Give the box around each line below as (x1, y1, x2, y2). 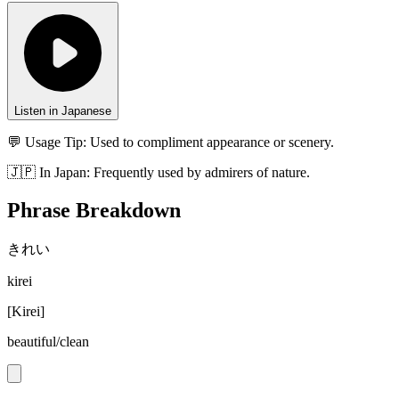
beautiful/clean (7, 334, 89, 350)
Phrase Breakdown (7, 199, 181, 223)
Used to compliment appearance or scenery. (90, 134, 334, 151)
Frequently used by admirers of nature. (94, 165, 310, 181)
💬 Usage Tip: (7, 134, 86, 151)
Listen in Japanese (14, 104, 111, 118)
